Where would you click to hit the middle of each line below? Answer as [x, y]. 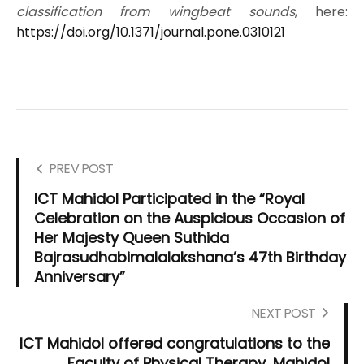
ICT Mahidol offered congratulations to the [175, 343]
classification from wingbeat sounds [155, 11]
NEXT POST [283, 313]
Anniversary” [80, 276]
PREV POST [81, 168]
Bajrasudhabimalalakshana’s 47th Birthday [190, 257]
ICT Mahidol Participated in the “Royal [169, 198]
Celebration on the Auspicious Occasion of [190, 218]
